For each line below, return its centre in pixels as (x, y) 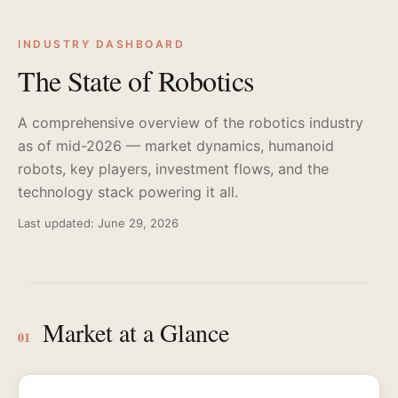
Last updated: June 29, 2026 (98, 223)
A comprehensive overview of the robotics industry (191, 123)
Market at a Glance (136, 332)
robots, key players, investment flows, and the (173, 169)
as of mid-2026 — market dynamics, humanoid (176, 146)
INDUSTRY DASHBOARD (101, 44)
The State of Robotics (136, 80)
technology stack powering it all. (128, 192)
